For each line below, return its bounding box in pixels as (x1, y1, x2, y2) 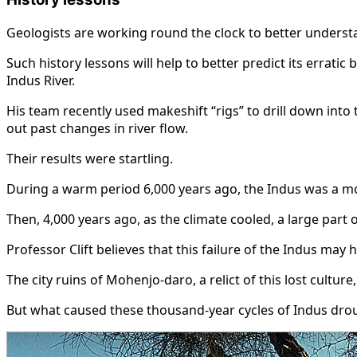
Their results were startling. (6, 150, 173, 168)
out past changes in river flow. (6, 120, 188, 138)
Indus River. (6, 72, 75, 90)
